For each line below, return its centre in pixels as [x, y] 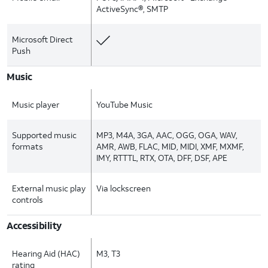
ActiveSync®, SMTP [133, 9]
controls [28, 200]
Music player [36, 104]
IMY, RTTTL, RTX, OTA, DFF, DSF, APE [162, 158]
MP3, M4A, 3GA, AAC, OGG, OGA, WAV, [167, 135]
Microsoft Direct [42, 39]
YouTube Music [125, 104]
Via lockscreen [124, 188]
